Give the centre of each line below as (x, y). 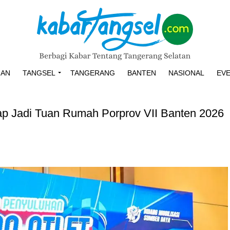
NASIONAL (186, 73)
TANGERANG (93, 73)
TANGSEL (39, 73)
